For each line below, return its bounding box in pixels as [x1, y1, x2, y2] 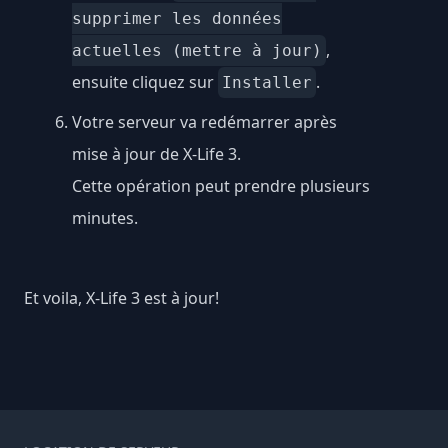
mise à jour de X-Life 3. [72, 142, 241, 165]
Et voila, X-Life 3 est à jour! [24, 286, 219, 309]
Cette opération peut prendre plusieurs [72, 174, 370, 197]
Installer [222, 72, 312, 92]
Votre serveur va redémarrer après [72, 110, 337, 133]
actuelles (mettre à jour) [72, 40, 322, 60]
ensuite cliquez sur [72, 70, 218, 93]
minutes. [72, 206, 138, 229]
